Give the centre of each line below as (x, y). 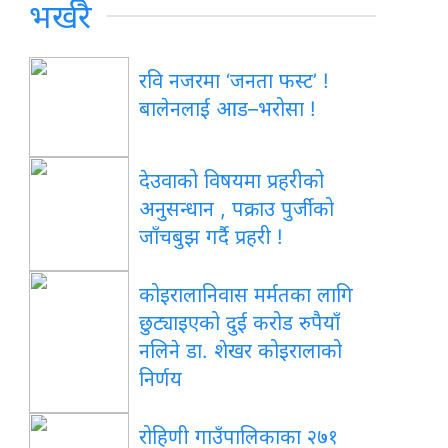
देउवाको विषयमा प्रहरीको (232, 180)
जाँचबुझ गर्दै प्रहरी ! (211, 236)
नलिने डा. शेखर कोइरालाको (241, 350)
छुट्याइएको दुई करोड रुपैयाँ (240, 322)
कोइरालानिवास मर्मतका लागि (246, 294)
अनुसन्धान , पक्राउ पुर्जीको (237, 208)
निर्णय (161, 378)
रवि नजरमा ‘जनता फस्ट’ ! (234, 80)
